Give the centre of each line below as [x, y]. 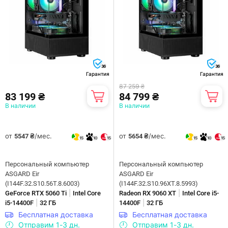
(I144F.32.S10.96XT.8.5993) [159, 183]
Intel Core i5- [201, 193]
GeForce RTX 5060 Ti [36, 193]
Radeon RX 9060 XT [148, 193]
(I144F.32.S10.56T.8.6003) [42, 183]
